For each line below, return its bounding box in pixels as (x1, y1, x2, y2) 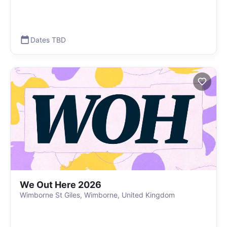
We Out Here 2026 (20, 179, 101, 190)
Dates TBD (30, 35, 66, 44)
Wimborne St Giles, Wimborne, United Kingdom (20, 191, 175, 199)
